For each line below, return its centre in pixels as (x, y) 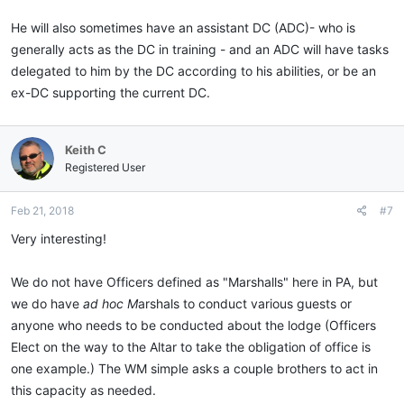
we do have (47, 303)
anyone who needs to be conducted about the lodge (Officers (193, 325)
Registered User (105, 167)
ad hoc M (110, 303)
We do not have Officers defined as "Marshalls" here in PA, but (194, 281)
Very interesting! (59, 238)
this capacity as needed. (83, 390)
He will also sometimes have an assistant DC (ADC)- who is (183, 27)
